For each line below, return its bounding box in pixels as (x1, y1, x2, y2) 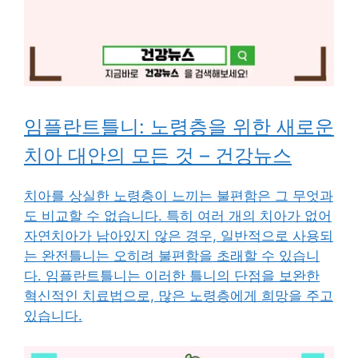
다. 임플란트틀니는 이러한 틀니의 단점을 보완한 (24, 267, 320, 284)
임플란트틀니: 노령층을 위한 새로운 (24, 114, 334, 138)
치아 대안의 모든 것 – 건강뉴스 (24, 143, 292, 167)
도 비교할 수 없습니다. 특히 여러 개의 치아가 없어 (24, 207, 332, 224)
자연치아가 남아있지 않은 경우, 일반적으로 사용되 (24, 227, 333, 244)
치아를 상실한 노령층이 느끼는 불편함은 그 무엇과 (24, 187, 333, 204)
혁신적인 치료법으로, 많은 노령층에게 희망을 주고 (24, 287, 333, 304)
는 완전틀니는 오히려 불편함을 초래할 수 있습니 (24, 247, 320, 264)
